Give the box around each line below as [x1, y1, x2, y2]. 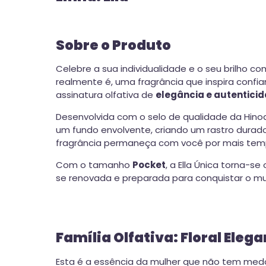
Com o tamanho [56, 159, 132, 172]
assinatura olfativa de [56, 88, 156, 102]
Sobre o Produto [56, 35, 171, 55]
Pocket [132, 159, 166, 172]
